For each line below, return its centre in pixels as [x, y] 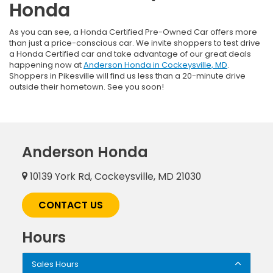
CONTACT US [71, 205]
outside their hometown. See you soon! [87, 87]
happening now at [46, 65]
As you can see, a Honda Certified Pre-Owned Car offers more [133, 32]
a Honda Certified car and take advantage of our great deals [130, 54]
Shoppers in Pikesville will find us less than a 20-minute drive [127, 76]
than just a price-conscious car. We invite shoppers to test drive [135, 43]
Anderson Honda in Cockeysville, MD [155, 65]
